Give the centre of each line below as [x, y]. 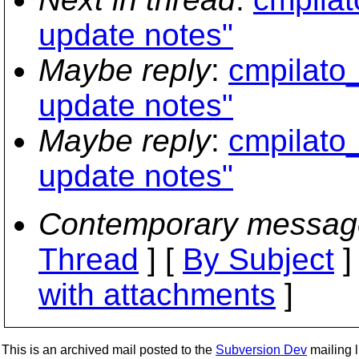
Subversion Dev [261, 350]
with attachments [157, 294]
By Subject [258, 259]
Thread [89, 259]
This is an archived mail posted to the [109, 350]
